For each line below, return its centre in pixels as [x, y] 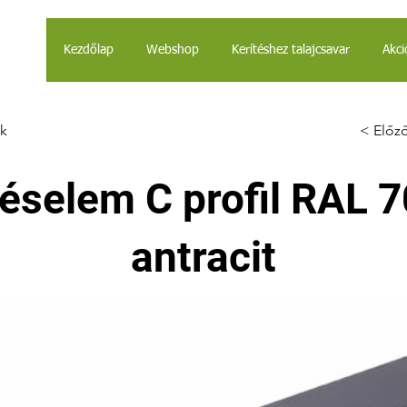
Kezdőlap [88, 50]
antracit [203, 257]
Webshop [172, 50]
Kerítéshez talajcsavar [290, 50]
